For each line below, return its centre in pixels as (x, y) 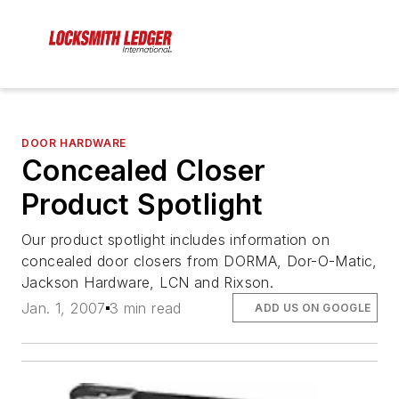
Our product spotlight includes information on (175, 240)
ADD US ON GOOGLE (313, 307)
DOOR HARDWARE (74, 143)
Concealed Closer (144, 171)
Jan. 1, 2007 (64, 308)
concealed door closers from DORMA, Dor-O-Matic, (199, 261)
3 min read (145, 308)
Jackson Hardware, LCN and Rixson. (148, 283)
